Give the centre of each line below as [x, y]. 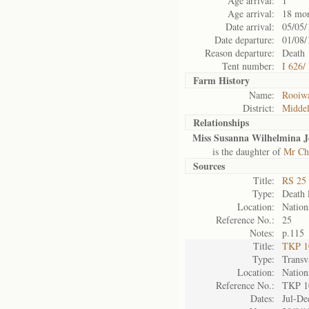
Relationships [221, 122]
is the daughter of [238, 151]
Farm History [221, 80]
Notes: [262, 233]
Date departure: [245, 40]
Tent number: [248, 66]
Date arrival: [250, 27]
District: [259, 108]
